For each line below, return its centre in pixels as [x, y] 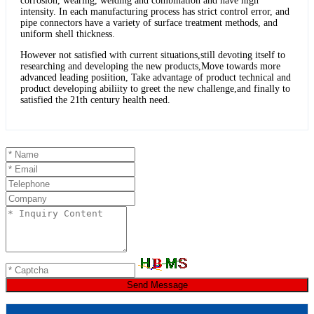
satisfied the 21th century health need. [95, 100]
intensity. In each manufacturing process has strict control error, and [155, 12]
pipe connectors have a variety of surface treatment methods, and [149, 23]
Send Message [157, 285]
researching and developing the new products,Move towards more [150, 67]
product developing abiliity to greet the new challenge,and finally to [155, 89]
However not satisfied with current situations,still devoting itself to [153, 55]
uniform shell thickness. [68, 34]
